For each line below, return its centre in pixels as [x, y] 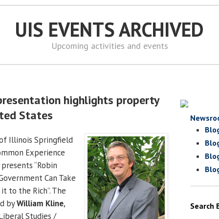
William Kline [40, 203]
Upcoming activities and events [109, 46]
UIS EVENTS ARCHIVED [109, 29]
